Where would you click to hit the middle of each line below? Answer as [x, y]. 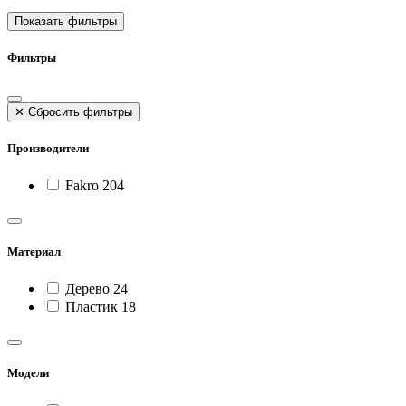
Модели [28, 373]
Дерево [87, 289]
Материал [34, 252]
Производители [48, 148]
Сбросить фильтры [78, 111]
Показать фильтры [66, 22]
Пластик [92, 307]
